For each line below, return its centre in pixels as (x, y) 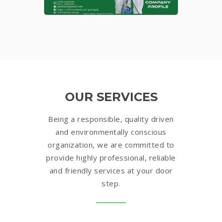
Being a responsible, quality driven (111, 119)
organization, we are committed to (111, 144)
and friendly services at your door (111, 170)
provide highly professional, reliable (111, 157)
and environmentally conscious (111, 132)
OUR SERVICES (111, 97)
